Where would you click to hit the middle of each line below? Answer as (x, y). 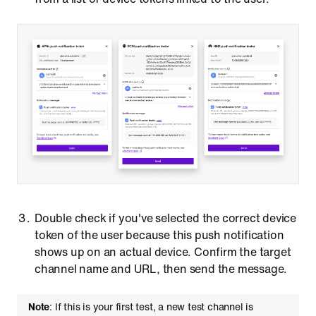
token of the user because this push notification (159, 235)
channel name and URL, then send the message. (161, 268)
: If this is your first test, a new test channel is (152, 306)
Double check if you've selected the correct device (165, 218)
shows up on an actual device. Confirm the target (163, 251)
